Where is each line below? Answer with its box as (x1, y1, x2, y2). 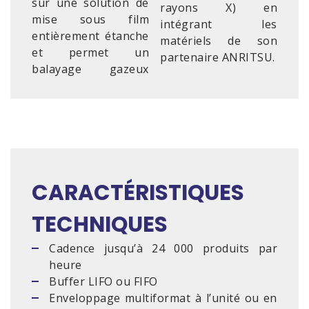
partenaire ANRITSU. (160, 50, 275, 65)
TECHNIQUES (32, 209, 168, 239)
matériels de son (160, 33, 277, 48)
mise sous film (32, 12, 149, 27)
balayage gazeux (32, 61, 149, 77)
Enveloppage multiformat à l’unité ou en (49, 290, 277, 306)
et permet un (32, 45, 149, 60)
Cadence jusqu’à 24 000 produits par (49, 241, 277, 256)
